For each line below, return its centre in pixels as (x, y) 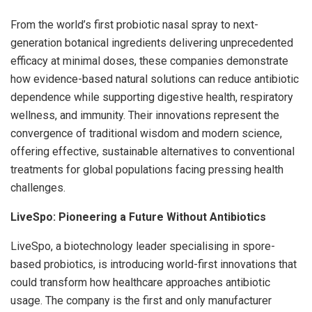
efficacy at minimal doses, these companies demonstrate (149, 61)
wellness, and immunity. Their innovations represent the (145, 115)
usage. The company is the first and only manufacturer (141, 300)
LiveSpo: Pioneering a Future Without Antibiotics (138, 217)
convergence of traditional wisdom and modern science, (146, 133)
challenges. (38, 187)
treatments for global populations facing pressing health (147, 169)
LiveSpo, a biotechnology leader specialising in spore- (143, 246)
